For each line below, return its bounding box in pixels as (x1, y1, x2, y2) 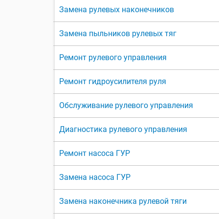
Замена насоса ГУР (59, 173, 131, 182)
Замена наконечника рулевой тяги (59, 197, 187, 206)
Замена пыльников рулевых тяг (59, 29, 176, 39)
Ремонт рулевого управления (59, 53, 167, 63)
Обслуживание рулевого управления (59, 101, 193, 110)
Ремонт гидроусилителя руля (59, 77, 166, 87)
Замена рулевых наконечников (59, 5, 174, 15)
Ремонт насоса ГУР (59, 149, 130, 158)
